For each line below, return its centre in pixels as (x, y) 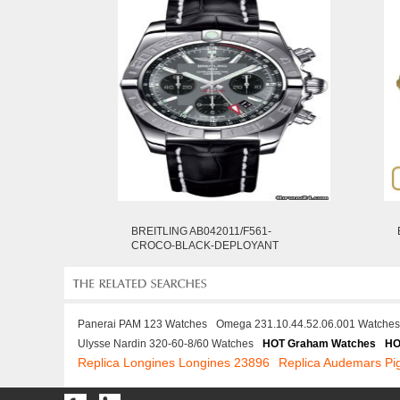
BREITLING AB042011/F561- (201, 231)
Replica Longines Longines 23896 (174, 362)
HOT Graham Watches (319, 344)
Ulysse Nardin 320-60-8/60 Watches (166, 344)
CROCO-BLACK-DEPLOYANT (205, 246)
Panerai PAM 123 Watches (142, 324)
